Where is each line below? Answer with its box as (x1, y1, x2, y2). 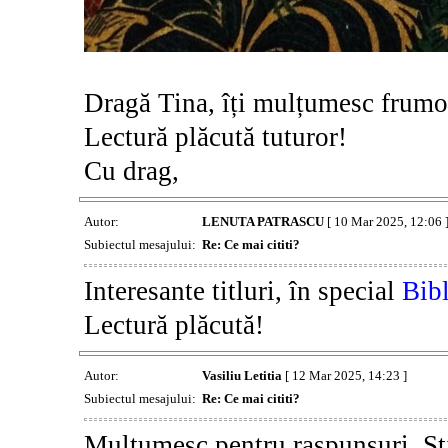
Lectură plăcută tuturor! (83, 121, 347, 152)
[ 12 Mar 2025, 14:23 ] (281, 367, 407, 383)
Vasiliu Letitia (201, 367, 282, 383)
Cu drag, (83, 155, 179, 186)
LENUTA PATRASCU (201, 213, 324, 229)
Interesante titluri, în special (83, 275, 402, 306)
